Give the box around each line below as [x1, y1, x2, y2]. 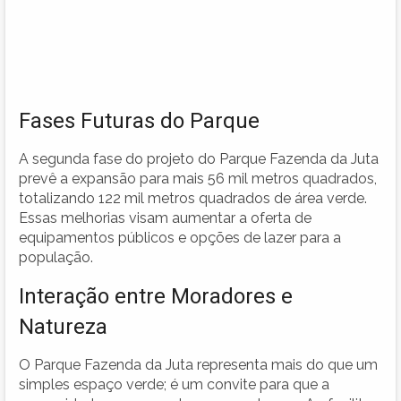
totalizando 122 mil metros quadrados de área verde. [19, 189, 367, 207]
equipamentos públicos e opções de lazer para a [19, 228, 341, 246]
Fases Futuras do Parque [19, 107, 260, 133]
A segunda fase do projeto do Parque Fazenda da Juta [19, 149, 379, 167]
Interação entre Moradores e [19, 283, 293, 309]
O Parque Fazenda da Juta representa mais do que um [19, 355, 378, 373]
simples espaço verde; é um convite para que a [19, 375, 329, 393]
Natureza [19, 313, 107, 339]
